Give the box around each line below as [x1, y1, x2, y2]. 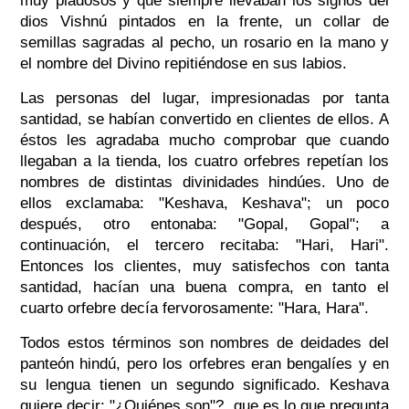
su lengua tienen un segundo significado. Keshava [19, 376, 390, 394]
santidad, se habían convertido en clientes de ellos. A [19, 110, 390, 129]
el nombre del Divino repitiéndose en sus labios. [19, 55, 347, 73]
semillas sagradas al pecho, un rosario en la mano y [19, 34, 390, 52]
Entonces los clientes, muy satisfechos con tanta [19, 257, 390, 276]
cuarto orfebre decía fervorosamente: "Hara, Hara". [19, 299, 369, 318]
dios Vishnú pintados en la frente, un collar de [19, 13, 390, 31]
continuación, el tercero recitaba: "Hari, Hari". [19, 236, 390, 255]
